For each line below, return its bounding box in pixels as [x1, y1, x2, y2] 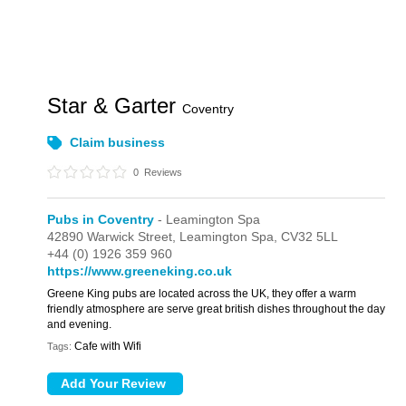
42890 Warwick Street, [47, 229, 180, 244]
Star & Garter [47, 93, 183, 118]
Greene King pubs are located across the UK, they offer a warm [47, 287, 357, 300]
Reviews [141, 167, 183, 178]
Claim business [70, 135, 166, 150]
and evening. [47, 318, 112, 331]
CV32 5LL [281, 229, 339, 244]
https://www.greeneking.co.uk [47, 264, 233, 278]
